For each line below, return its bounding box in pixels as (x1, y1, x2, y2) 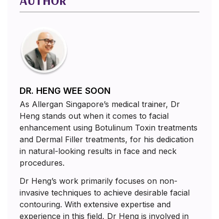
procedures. (20, 158, 65, 168)
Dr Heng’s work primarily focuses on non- (20, 176, 177, 186)
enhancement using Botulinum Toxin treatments (20, 123, 197, 133)
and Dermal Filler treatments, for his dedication (20, 134, 194, 145)
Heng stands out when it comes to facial (20, 111, 169, 121)
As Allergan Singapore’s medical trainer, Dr (20, 99, 180, 109)
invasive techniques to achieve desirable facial (20, 188, 190, 198)
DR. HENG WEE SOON (20, 86, 110, 96)
